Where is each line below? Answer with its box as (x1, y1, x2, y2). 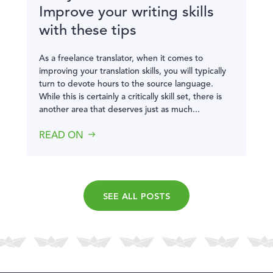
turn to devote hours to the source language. (39, 80, 213, 88)
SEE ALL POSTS (102, 191, 171, 202)
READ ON (39, 131, 83, 141)
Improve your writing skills (39, 5, 214, 20)
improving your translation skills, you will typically (39, 67, 226, 76)
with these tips (39, 24, 136, 38)
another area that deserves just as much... (39, 105, 200, 114)
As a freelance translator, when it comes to (39, 54, 203, 63)
